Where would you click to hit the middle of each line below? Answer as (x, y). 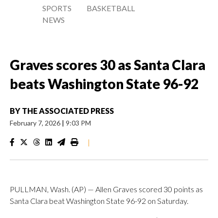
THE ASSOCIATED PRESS (68, 111)
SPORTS (57, 8)
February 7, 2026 (36, 123)
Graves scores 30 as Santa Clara (108, 65)
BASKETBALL (111, 8)
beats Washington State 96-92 (104, 84)
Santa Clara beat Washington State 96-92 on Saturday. (99, 201)
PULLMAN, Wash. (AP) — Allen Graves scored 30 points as (106, 189)
